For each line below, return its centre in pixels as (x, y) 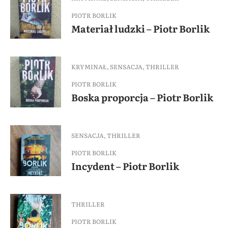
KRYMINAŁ (89, 67)
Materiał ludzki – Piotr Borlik (140, 28)
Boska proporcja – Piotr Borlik (142, 97)
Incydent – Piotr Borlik (125, 166)
